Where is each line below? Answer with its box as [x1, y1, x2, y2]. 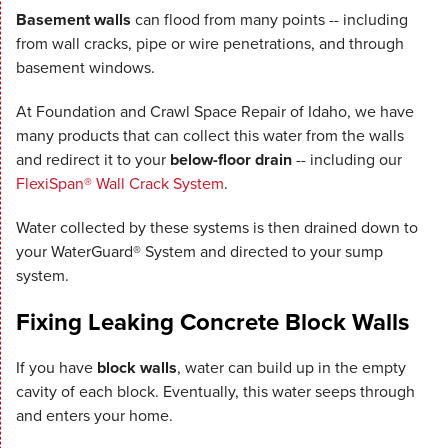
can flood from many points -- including [131, 8, 408, 32]
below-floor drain [170, 148, 292, 172]
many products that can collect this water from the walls [16, 124, 404, 148]
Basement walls [16, 8, 131, 32]
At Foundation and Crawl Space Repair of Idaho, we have [16, 100, 414, 124]
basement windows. [16, 56, 155, 80]
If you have [16, 356, 97, 380]
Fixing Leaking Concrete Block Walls [16, 304, 409, 341]
